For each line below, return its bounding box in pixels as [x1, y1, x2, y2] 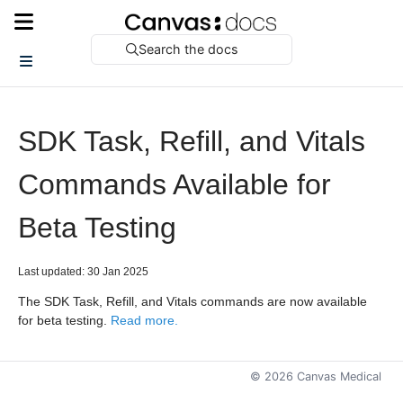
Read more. [111, 313, 178, 327]
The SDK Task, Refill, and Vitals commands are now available [18, 294, 367, 309]
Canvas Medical [293, 370, 381, 383]
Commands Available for [18, 168, 331, 201]
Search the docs [139, 41, 239, 57]
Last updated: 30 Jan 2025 [18, 265, 148, 278]
